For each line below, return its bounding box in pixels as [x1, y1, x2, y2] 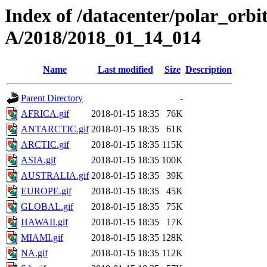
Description [185, 64, 232, 75]
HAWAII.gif [21, 217, 68, 228]
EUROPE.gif [21, 186, 72, 197]
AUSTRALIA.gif [21, 170, 89, 181]
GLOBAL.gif [21, 201, 73, 212]
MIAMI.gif [21, 232, 63, 243]
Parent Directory [21, 93, 83, 104]
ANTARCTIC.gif [21, 124, 89, 135]
